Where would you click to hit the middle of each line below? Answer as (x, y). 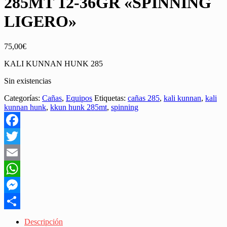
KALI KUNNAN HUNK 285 (53, 63)
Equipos (79, 98)
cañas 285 (144, 98)
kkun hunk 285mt (79, 107)
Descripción (44, 221)
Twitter (15, 152)
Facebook (20, 136)
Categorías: (23, 98)
